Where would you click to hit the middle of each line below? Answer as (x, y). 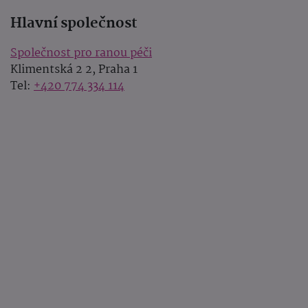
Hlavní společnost (74, 24)
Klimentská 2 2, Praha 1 (74, 70)
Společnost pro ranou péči (81, 54)
